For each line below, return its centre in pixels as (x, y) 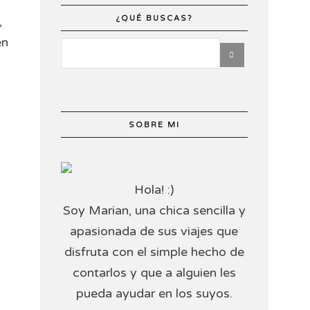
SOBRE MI (154, 125)
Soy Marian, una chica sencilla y (154, 210)
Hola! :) (154, 190)
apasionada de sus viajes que (154, 231)
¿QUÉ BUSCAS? (154, 18)
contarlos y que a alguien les (154, 273)
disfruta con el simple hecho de (154, 252)
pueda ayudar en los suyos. (154, 293)
